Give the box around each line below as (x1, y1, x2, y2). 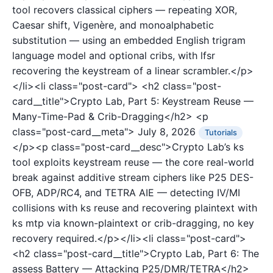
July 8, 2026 (138, 126, 196, 138)
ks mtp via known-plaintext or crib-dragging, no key (12, 217, 254, 230)
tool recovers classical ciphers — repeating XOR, (12, 4, 237, 16)
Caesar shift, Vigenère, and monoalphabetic (12, 19, 214, 32)
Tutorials (204, 128, 237, 138)
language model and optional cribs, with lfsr (12, 49, 215, 62)
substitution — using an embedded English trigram (12, 34, 246, 47)
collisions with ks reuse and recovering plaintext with (12, 202, 257, 214)
